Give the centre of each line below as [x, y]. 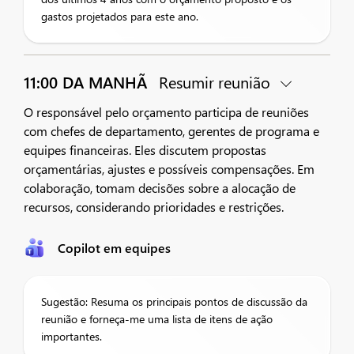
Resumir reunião [215, 82]
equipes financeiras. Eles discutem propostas [145, 150]
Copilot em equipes [114, 248]
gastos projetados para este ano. [120, 16]
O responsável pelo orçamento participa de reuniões [166, 112]
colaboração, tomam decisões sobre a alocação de [160, 188]
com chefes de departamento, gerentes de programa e [171, 131]
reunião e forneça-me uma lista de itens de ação [157, 319]
